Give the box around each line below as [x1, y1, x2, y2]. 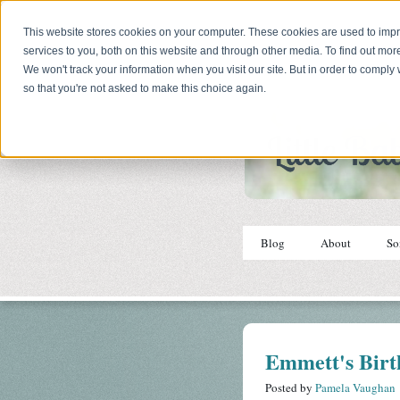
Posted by [265, 379, 315, 396]
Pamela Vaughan [315, 379, 396, 396]
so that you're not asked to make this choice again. [23, 82, 267, 96]
